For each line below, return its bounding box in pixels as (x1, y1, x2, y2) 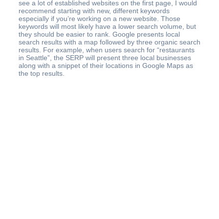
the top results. (19, 69, 65, 77)
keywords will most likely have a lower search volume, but (19, 22, 196, 30)
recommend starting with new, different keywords (19, 7, 170, 15)
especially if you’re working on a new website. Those (19, 15, 180, 22)
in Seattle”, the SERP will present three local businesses (19, 54, 191, 62)
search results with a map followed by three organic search (19, 38, 200, 46)
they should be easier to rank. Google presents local (19, 30, 180, 38)
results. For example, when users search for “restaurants (19, 46, 195, 54)
